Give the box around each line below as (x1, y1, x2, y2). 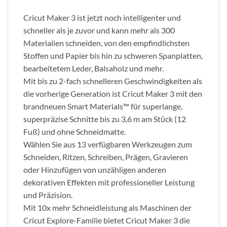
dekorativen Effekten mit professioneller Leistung (23, 177, 195, 187)
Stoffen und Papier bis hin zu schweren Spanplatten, (23, 50, 203, 60)
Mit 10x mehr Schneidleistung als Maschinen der (23, 202, 192, 212)
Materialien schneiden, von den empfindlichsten (23, 37, 190, 48)
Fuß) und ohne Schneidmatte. (23, 126, 126, 136)
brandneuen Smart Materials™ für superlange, (23, 101, 182, 111)
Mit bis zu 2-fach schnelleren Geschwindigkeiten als (23, 75, 202, 86)
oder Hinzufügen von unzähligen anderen (23, 164, 166, 174)
